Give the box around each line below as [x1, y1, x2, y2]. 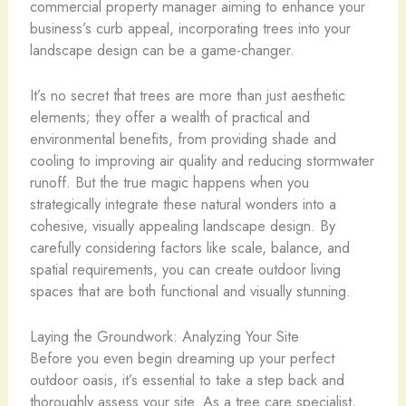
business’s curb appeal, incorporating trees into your [29, 16, 351, 39]
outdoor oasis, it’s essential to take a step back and [29, 369, 344, 391]
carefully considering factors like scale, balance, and [29, 237, 350, 258]
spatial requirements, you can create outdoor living [29, 258, 341, 280]
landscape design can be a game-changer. [29, 38, 295, 61]
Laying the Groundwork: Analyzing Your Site [29, 325, 299, 348]
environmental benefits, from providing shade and [29, 128, 336, 150]
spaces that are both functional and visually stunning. [29, 280, 351, 302]
